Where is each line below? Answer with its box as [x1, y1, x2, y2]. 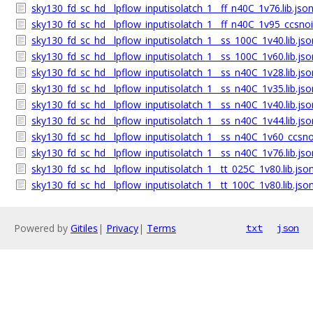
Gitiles [71, 221, 98, 235]
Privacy [106, 221, 138, 235]
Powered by [14, 221, 71, 235]
